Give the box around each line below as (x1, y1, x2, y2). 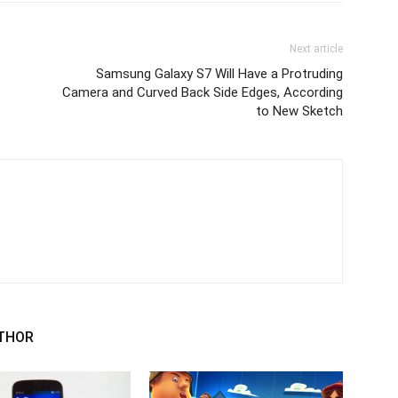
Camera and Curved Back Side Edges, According (62, 84, 343, 100)
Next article (290, 43, 343, 55)
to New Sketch (256, 103, 343, 119)
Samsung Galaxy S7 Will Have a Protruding (96, 66, 343, 82)
